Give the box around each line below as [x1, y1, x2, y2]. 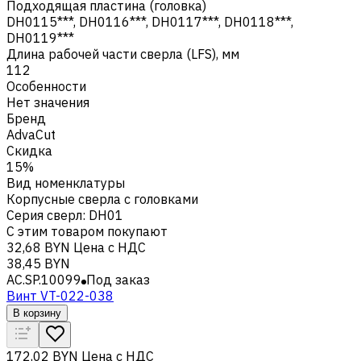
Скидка [6, 142, 52, 159]
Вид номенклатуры [6, 174, 125, 191]
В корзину [13, 306, 61, 319]
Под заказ [86, 271, 150, 288]
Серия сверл [6, 206, 82, 223]
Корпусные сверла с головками [6, 190, 198, 207]
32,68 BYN [6, 239, 70, 255]
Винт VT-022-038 [6, 287, 114, 304]
